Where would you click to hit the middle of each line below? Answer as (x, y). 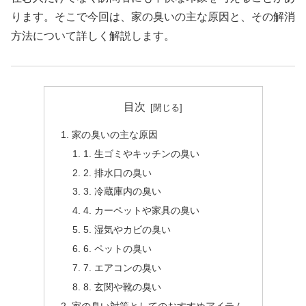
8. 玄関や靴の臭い (123, 287)
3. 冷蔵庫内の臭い (123, 192)
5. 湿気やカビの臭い (127, 230)
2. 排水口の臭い (118, 172)
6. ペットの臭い (118, 249)
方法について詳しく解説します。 (93, 36)
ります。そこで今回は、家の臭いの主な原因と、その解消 (153, 16)
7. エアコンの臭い (123, 267)
